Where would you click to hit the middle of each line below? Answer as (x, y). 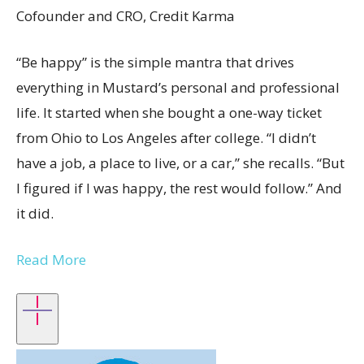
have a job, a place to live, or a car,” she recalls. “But (180, 163)
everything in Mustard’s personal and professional (178, 87)
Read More (51, 260)
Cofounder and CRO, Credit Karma (126, 16)
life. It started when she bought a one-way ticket (169, 113)
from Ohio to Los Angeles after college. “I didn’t (166, 138)
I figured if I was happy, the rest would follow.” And (179, 188)
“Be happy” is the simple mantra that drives (155, 62)
